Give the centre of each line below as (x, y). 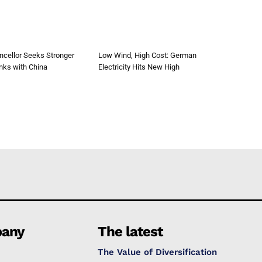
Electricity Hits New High (139, 67)
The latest (130, 232)
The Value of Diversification (158, 252)
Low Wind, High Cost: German (147, 55)
